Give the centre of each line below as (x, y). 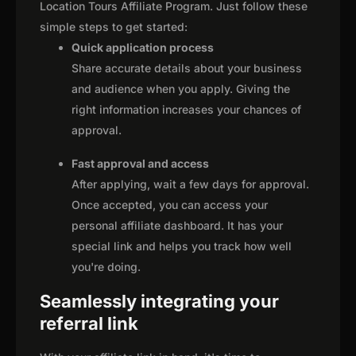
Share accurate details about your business (187, 68)
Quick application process (143, 48)
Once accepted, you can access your (170, 205)
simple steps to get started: (114, 27)
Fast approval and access (140, 164)
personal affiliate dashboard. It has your (177, 226)
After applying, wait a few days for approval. (190, 184)
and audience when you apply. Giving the (181, 89)
